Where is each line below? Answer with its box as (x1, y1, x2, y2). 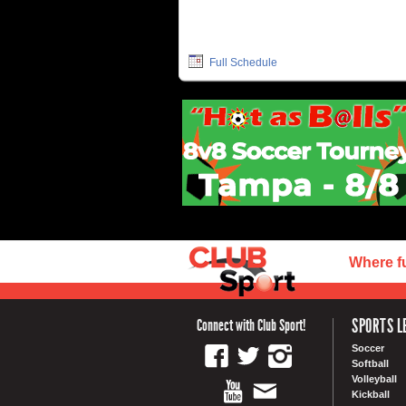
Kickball (352, 388, 390, 400)
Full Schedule (206, 55, 277, 69)
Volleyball (352, 372, 397, 384)
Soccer (352, 342, 384, 353)
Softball (352, 357, 389, 369)
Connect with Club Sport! (197, 314, 305, 335)
